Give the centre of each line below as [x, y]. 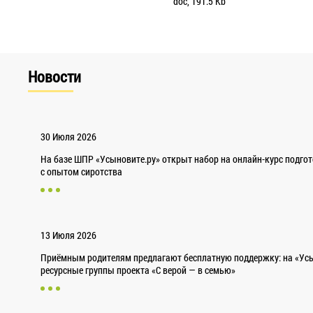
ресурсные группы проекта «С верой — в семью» [138, 270]
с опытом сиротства [82, 171]
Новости [54, 76]
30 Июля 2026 [69, 136]
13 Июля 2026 [69, 235]
